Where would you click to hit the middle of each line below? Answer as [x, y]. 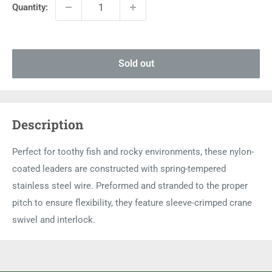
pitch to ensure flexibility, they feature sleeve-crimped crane [132, 202]
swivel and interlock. [54, 219]
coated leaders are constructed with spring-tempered [119, 168]
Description [48, 125]
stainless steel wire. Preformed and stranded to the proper [130, 185]
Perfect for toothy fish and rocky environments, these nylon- [133, 151]
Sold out [136, 64]
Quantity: [30, 8]
